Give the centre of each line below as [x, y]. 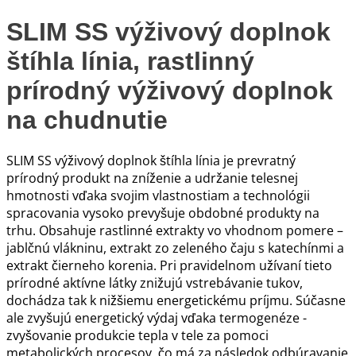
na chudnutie [87, 120]
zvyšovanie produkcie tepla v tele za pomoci [137, 336]
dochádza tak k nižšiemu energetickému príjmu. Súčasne [176, 301]
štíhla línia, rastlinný [130, 62]
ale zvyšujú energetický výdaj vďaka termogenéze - [157, 318]
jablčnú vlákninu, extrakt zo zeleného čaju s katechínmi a [175, 248]
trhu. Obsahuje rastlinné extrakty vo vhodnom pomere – [175, 231]
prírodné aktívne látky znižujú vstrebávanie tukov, [155, 283]
